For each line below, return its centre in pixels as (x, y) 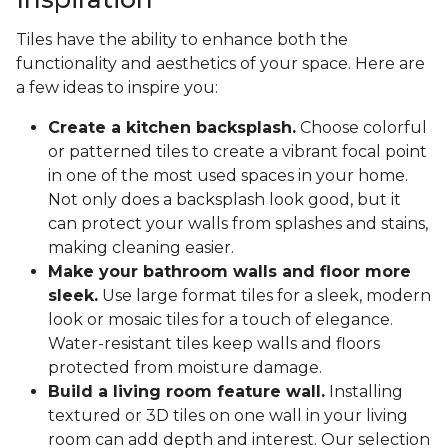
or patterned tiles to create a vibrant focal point (237, 152)
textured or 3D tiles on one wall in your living (228, 416)
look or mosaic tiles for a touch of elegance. (220, 320)
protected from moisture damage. (185, 368)
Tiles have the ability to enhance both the (182, 40)
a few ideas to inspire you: (117, 88)
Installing (364, 392)
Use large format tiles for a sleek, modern (264, 296)
